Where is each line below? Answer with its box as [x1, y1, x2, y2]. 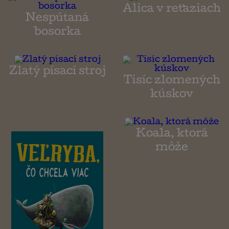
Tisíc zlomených [123, 76, 220, 87]
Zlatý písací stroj [9, 67, 106, 78]
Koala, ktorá [135, 129, 208, 140]
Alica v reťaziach [123, 5, 221, 15]
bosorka [34, 28, 81, 38]
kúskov [150, 90, 193, 101]
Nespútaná [26, 14, 89, 25]
